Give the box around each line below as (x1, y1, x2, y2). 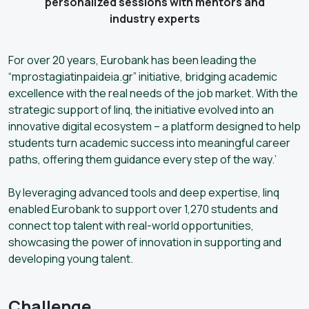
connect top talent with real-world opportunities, (8, 217, 254, 233)
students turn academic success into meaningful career (8, 134, 290, 150)
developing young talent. (8, 250, 133, 266)
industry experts (109, 10, 200, 26)
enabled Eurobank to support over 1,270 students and (8, 201, 278, 217)
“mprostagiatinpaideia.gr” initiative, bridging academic (8, 68, 277, 84)
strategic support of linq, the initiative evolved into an (8, 101, 274, 117)
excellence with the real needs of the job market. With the (8, 85, 298, 101)
